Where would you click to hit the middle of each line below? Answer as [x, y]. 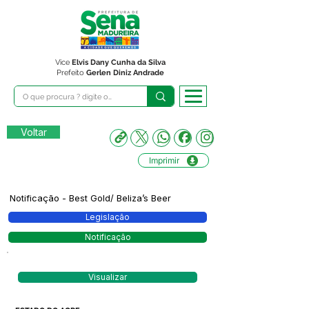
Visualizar [108, 277]
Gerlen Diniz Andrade [125, 73]
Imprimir [164, 160]
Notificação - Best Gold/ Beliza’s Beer [90, 198]
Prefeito [71, 73]
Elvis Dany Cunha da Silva [119, 62]
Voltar [33, 132]
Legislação [108, 217]
